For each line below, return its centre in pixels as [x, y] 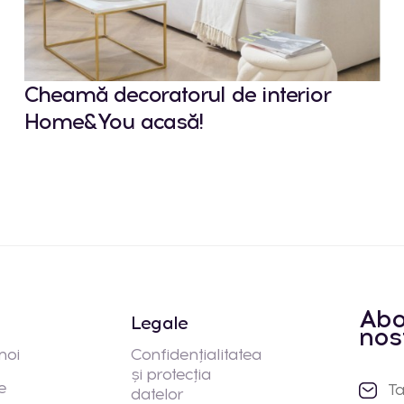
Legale [160, 322]
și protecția [171, 374]
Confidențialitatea [196, 354]
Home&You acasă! [113, 121]
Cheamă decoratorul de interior [177, 94]
